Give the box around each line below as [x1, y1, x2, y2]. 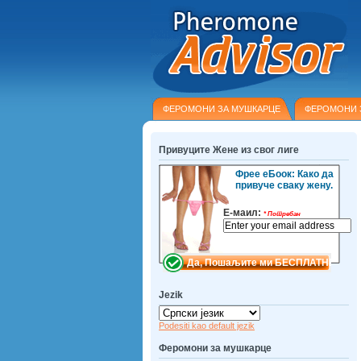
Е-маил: [223, 207, 263, 218]
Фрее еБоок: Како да [235, 168, 334, 180]
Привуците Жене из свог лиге [159, 144, 299, 156]
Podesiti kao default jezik [159, 321, 255, 330]
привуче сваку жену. [235, 180, 333, 191]
